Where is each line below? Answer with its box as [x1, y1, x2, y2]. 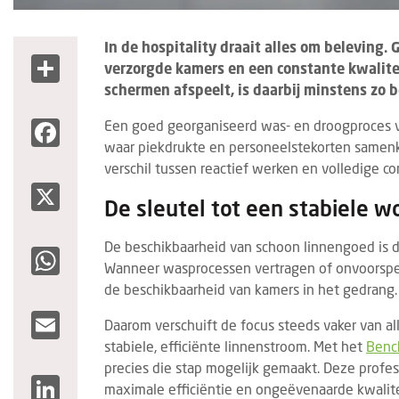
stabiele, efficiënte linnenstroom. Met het [104, 338, 366, 354]
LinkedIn [60, 373, 112, 390]
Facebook [60, 117, 120, 134]
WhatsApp [60, 245, 123, 262]
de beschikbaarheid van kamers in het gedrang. [104, 281, 397, 297]
